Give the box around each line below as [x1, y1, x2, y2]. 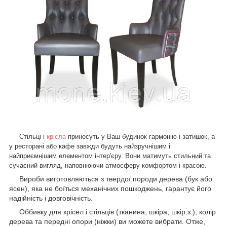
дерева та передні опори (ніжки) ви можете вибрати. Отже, [9, 217, 205, 225]
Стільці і [9, 132, 47, 140]
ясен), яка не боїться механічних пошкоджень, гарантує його [9, 184, 211, 193]
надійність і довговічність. [9, 194, 95, 202]
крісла [47, 132, 66, 140]
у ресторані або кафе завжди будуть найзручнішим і [9, 142, 170, 150]
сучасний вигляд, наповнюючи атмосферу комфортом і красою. [9, 161, 207, 169]
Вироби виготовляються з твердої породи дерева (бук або [9, 174, 212, 183]
